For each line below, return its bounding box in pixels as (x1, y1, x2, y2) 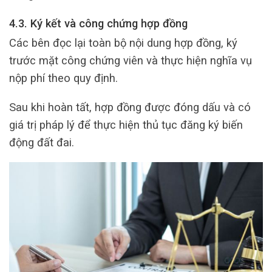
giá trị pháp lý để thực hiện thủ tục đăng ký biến (9, 118, 243, 131)
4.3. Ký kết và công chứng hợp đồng (9, 16, 188, 30)
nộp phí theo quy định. (9, 72, 118, 85)
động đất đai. (9, 135, 74, 149)
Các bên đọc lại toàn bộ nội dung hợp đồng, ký (9, 36, 237, 50)
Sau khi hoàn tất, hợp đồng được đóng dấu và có (9, 100, 251, 114)
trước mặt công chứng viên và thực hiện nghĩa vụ (9, 54, 252, 67)
